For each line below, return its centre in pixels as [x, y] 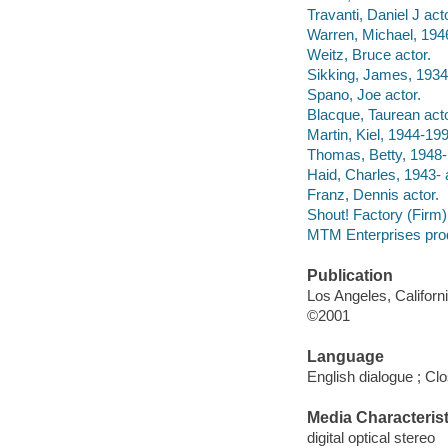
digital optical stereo [370, 437]
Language [345, 357]
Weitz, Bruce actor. [368, 54]
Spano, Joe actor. [363, 94]
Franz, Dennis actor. [372, 195]
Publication [349, 276]
